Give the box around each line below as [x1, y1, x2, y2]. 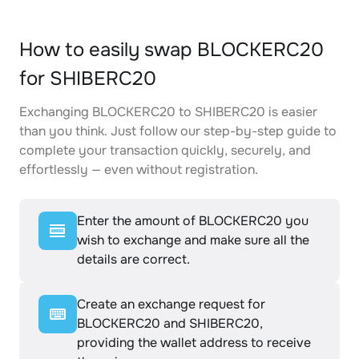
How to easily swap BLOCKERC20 [19, 38, 324, 62]
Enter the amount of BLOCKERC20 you [77, 212, 309, 229]
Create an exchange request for [77, 296, 265, 313]
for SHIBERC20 [19, 67, 156, 91]
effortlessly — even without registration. [19, 161, 258, 178]
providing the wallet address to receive [77, 334, 311, 351]
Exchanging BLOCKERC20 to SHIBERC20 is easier [19, 103, 317, 120]
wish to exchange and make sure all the [77, 232, 309, 248]
